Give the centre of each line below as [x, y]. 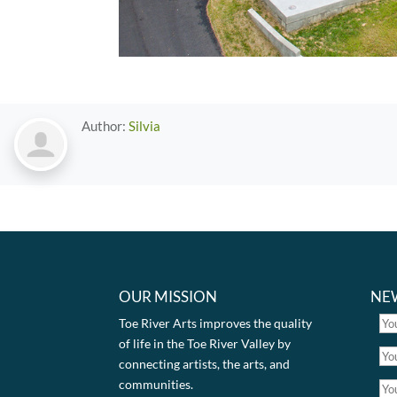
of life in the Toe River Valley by [205, 343]
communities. [156, 384]
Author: [105, 126]
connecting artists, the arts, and [205, 363]
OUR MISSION [168, 296]
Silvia [144, 126]
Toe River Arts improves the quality [216, 323]
